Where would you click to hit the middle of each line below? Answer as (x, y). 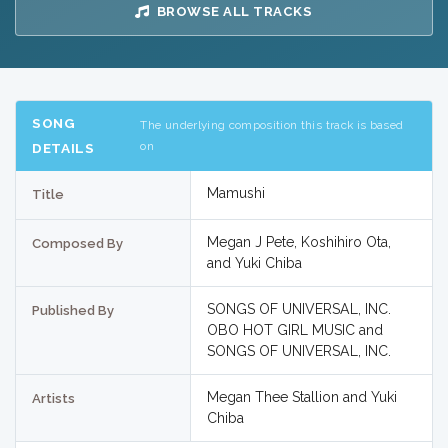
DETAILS (63, 147)
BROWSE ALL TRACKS (234, 12)
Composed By (77, 244)
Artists (53, 399)
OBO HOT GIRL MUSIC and (294, 330)
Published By (73, 311)
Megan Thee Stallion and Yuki (301, 397)
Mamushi (235, 193)
